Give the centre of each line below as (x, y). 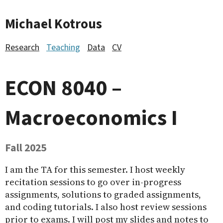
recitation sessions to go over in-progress (93, 182)
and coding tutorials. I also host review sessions (106, 207)
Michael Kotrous (54, 24)
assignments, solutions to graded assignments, (103, 194)
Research (22, 48)
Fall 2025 (26, 148)
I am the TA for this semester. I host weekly (95, 169)
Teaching (63, 48)
